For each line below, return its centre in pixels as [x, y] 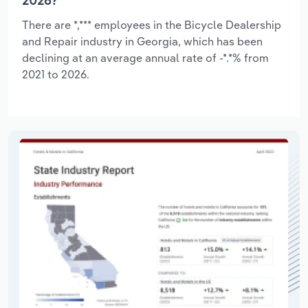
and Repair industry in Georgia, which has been [142, 41]
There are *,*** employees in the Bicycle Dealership [152, 24]
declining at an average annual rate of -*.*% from [145, 57]
